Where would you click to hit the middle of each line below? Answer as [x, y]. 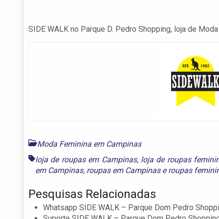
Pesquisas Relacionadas [92, 194]
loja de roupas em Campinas [86, 159]
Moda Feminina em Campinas [89, 144]
